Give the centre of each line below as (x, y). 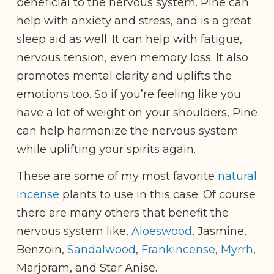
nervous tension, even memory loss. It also (132, 58)
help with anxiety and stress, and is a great (134, 21)
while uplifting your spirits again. (108, 150)
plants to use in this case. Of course (157, 194)
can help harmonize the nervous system (128, 131)
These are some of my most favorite (117, 176)
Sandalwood (102, 249)
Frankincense (178, 249)
